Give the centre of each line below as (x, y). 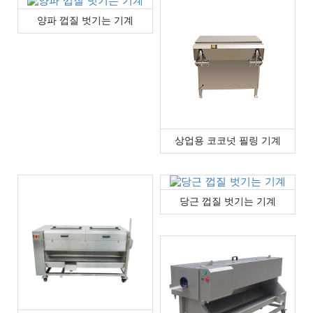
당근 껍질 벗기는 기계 (228, 201)
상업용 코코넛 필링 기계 (228, 140)
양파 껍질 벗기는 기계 (85, 20)
